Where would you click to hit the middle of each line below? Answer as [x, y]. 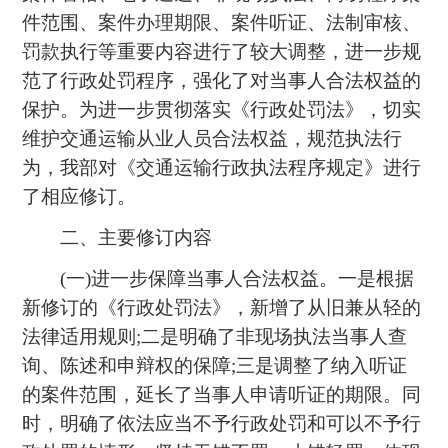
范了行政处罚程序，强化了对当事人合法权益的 [222, 81]
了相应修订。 [79, 197]
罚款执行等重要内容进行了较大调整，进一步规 [222, 52]
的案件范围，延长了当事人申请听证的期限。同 [222, 395]
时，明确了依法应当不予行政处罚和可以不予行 [222, 424]
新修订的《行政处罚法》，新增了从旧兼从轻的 [222, 308]
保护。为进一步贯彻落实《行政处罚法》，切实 [222, 110]
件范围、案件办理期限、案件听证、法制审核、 [222, 23]
